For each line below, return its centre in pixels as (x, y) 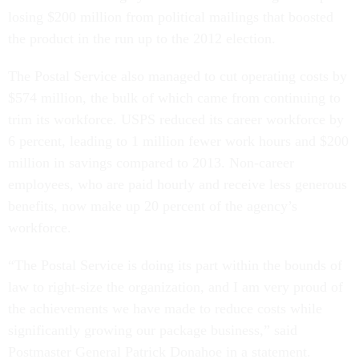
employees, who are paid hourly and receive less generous (177, 184)
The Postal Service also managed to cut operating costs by (177, 76)
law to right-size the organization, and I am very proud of (175, 287)
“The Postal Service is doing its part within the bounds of (175, 265)
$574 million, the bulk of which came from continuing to (174, 98)
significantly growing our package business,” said (153, 330)
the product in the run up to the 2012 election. (146, 38)
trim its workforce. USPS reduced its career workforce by (176, 119)
